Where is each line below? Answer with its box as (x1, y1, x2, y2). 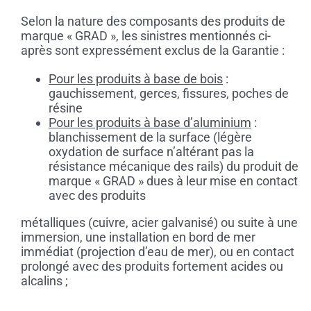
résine (48, 101, 83, 116)
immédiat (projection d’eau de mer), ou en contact (20, 244, 294, 260)
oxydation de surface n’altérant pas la (48, 144, 254, 160)
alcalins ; (20, 274, 68, 289)
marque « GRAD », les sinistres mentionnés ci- (20, 28, 271, 44)
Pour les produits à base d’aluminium (48, 115, 251, 131)
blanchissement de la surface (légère (48, 130, 252, 145)
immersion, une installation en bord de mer (20, 230, 255, 245)
